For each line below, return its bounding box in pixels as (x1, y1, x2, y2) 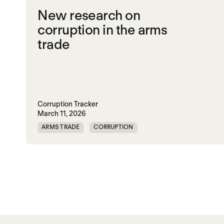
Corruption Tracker (37, 100, 98, 108)
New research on (37, 7, 140, 23)
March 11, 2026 (37, 109, 86, 118)
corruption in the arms (37, 21, 167, 38)
